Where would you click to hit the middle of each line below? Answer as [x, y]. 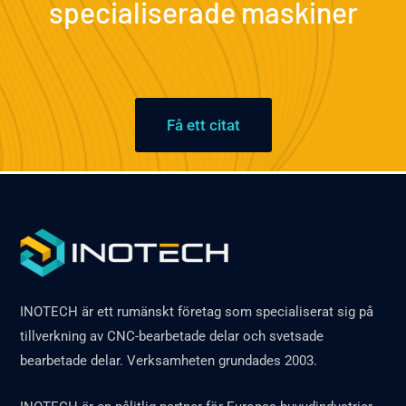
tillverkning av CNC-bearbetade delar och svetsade [172, 336]
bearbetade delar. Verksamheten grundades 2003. [169, 360]
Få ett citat [203, 125]
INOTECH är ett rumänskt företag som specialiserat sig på [197, 311]
